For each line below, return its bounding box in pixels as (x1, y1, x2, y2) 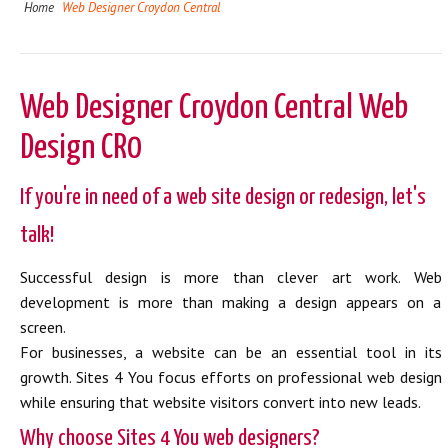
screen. (20, 317, 66, 337)
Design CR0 (20, 132, 142, 165)
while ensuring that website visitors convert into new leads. (20, 392, 421, 412)
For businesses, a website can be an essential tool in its (20, 342, 442, 362)
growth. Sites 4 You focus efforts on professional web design (20, 367, 442, 387)
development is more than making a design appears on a (20, 292, 442, 312)
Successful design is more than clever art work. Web (20, 267, 442, 287)
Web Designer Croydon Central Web (20, 92, 408, 125)
